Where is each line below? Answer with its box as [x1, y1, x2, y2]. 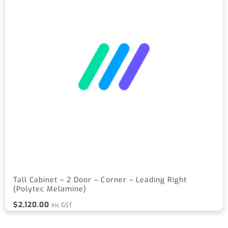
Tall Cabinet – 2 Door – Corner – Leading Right [13, 175, 187, 185]
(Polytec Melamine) [13, 184, 87, 194]
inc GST [51, 201, 73, 210]
